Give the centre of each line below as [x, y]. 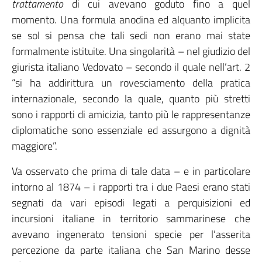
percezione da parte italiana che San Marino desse [131, 250]
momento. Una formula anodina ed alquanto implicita [131, 20]
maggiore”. [35, 146]
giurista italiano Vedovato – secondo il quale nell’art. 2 [131, 67]
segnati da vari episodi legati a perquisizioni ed [131, 203]
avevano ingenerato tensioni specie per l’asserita [131, 234]
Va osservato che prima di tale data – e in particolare [131, 171]
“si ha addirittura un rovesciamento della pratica [131, 83]
